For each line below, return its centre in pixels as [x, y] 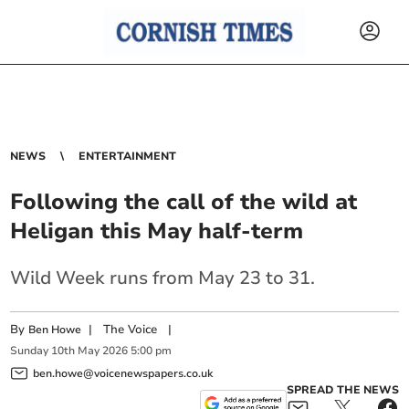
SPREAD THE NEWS [342, 389]
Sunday [30, 351]
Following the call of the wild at [184, 202]
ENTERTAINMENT [128, 156]
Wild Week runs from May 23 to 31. [163, 278]
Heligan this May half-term [157, 231]
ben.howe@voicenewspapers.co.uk [123, 373]
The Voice [131, 330]
